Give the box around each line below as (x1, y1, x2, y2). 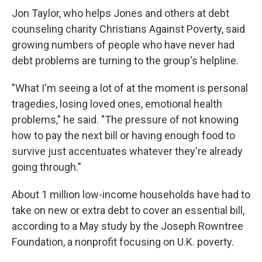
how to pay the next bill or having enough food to (12, 129, 235, 142)
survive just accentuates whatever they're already (12, 145, 243, 157)
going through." (12, 161, 81, 173)
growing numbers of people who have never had (12, 39, 235, 51)
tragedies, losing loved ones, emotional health (12, 98, 222, 110)
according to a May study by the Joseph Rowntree (12, 220, 243, 232)
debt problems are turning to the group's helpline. (12, 54, 239, 67)
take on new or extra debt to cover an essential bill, (12, 204, 244, 216)
